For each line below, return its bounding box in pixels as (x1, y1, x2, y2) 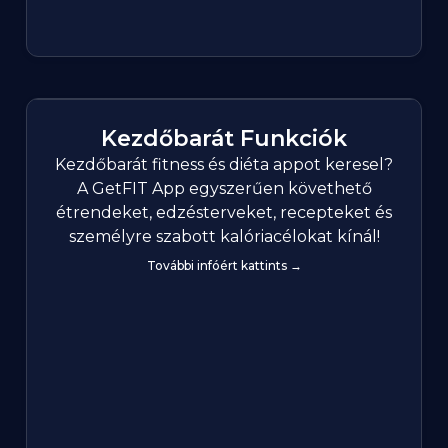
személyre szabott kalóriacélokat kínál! (68, 227, 380, 247)
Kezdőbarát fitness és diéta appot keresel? (55, 155, 393, 175)
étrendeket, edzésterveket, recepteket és (56, 203, 392, 223)
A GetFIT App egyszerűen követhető (76, 179, 372, 199)
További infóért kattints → (146, 258, 302, 274)
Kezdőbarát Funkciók (101, 125, 347, 153)
